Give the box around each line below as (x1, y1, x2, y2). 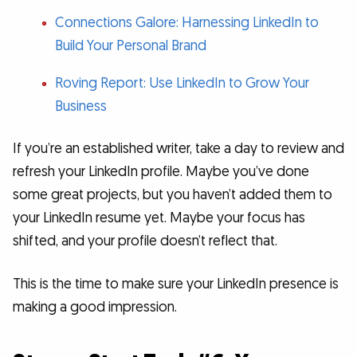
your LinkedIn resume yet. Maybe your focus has (13, 209, 305, 228)
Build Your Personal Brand (54, 37, 206, 56)
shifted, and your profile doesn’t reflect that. (13, 232, 277, 251)
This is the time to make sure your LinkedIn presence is (13, 274, 339, 293)
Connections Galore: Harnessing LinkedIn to (54, 14, 319, 33)
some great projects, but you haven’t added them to (13, 186, 332, 205)
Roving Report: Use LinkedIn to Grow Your (54, 73, 309, 92)
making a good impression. (13, 297, 177, 316)
